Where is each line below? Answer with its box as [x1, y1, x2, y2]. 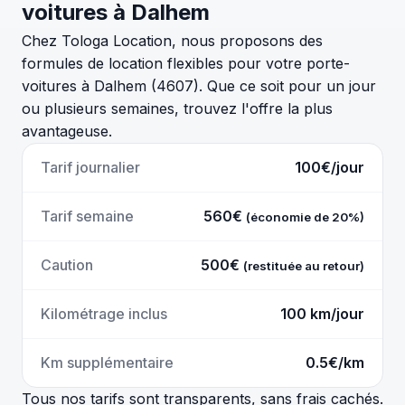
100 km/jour [280, 304, 364, 323]
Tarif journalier [41, 157, 140, 176]
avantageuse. [22, 121, 112, 140]
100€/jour [295, 157, 364, 176]
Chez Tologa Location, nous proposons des [22, 31, 323, 50]
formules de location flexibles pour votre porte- [22, 53, 350, 72]
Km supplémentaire [41, 353, 174, 372]
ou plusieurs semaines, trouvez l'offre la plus [22, 99, 333, 118]
